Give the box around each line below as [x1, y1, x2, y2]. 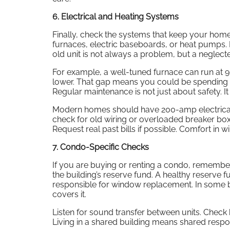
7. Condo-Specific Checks [52, 142, 149, 152]
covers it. [52, 189, 86, 199]
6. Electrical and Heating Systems [52, 11, 179, 22]
